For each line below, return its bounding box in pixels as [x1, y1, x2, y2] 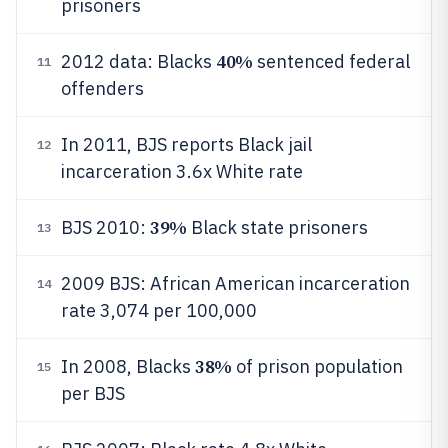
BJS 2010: [61, 216, 150, 239]
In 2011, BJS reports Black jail [61, 133, 312, 156]
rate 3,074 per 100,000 [61, 299, 257, 322]
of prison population [231, 355, 403, 378]
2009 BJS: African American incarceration [61, 272, 410, 295]
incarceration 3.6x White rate [61, 160, 303, 183]
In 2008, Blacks [61, 355, 195, 378]
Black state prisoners [186, 216, 368, 239]
